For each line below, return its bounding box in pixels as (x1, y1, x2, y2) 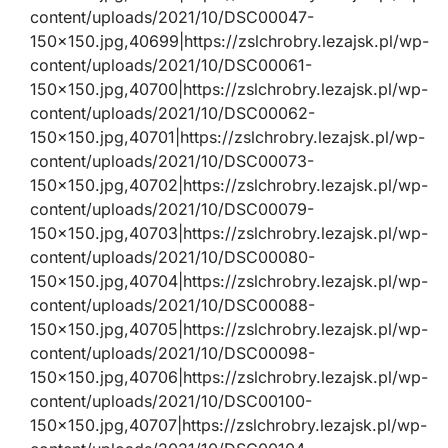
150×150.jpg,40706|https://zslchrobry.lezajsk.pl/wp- (30, 366, 428, 387)
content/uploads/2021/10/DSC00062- (30, 102, 315, 123)
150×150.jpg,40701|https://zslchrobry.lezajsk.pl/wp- (30, 126, 425, 147)
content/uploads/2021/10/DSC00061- (30, 54, 312, 75)
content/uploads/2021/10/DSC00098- (30, 342, 315, 363)
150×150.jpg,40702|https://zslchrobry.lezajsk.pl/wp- (30, 174, 428, 195)
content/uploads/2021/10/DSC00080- (30, 246, 315, 267)
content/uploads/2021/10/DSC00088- (30, 294, 315, 315)
